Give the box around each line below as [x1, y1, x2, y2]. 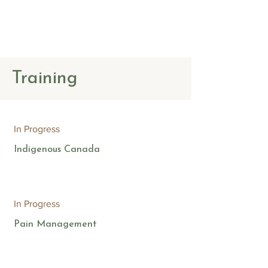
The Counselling [6, 11, 97, 23]
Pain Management [13, 220, 97, 229]
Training [12, 69, 77, 88]
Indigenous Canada [13, 145, 100, 154]
